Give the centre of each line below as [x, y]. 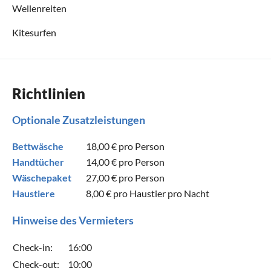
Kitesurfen [34, 32]
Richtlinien [49, 93]
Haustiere [34, 193]
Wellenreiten [39, 8]
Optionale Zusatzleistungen [79, 119]
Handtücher [38, 162]
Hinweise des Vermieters [73, 220]
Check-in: [33, 247]
